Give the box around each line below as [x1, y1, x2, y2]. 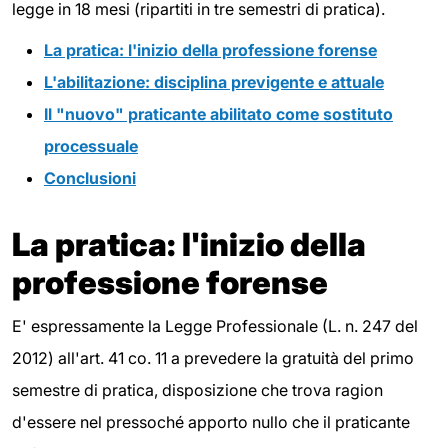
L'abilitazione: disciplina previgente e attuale [44, 72, 384, 93]
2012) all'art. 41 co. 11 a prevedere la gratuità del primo [12, 348, 414, 369]
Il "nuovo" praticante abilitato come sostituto [44, 104, 393, 125]
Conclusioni [44, 168, 136, 189]
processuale [44, 136, 138, 157]
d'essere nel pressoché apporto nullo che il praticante [12, 412, 410, 433]
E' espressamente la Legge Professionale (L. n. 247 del [12, 316, 418, 337]
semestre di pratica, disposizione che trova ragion [12, 380, 383, 401]
